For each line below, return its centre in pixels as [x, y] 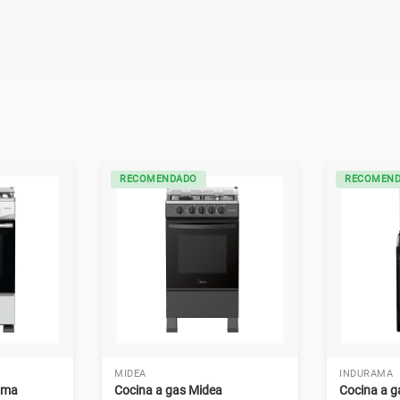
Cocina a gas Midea [168, 390]
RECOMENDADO [158, 179]
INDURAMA [366, 373]
